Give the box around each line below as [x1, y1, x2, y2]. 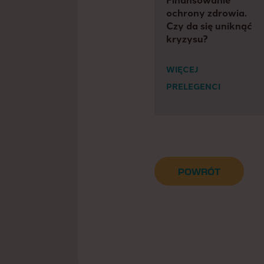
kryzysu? [166, 32, 208, 46]
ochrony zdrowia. [166, 6, 247, 20]
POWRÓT [178, 168, 220, 177]
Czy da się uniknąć [166, 19, 252, 33]
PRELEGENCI [166, 80, 220, 93]
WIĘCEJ [166, 63, 199, 75]
